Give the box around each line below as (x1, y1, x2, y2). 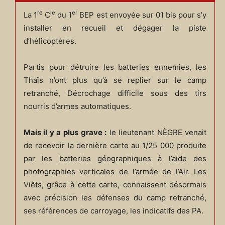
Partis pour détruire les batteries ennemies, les (23, 62, 207, 72)
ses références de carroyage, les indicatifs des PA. (23, 205, 203, 215)
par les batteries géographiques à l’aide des (23, 153, 207, 163)
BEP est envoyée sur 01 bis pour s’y (77, 10, 207, 20)
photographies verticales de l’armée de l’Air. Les (23, 166, 207, 176)
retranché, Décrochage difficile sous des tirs (23, 88, 207, 98)
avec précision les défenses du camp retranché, (23, 192, 207, 202)
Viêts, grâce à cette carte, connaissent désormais (23, 179, 207, 189)
